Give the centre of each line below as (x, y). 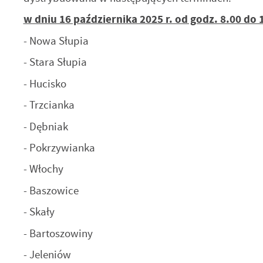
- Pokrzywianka (59, 148)
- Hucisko (45, 83)
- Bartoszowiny (58, 233)
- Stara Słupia (55, 62)
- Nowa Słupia (56, 41)
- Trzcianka (49, 105)
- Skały (39, 212)
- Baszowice (51, 190)
